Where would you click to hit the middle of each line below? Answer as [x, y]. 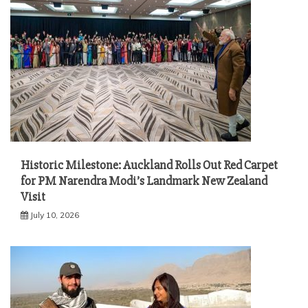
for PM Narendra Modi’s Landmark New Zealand [144, 181]
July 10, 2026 [55, 215]
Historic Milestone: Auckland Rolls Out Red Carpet [149, 165]
